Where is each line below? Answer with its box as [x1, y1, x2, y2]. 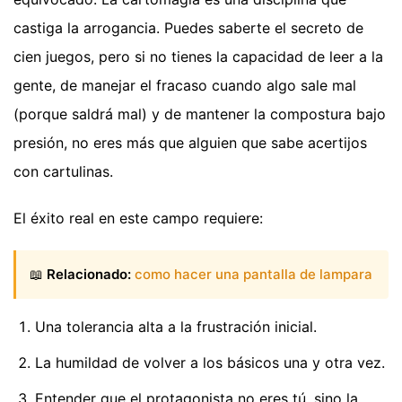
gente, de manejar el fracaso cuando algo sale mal [13, 75, 356, 94]
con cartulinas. [13, 162, 113, 180]
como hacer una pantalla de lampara [135, 265, 372, 283]
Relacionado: [47, 265, 131, 283]
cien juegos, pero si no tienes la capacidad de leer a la [13, 47, 383, 66]
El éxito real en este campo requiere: [13, 208, 263, 227]
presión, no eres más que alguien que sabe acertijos [13, 133, 367, 152]
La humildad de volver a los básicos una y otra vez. [35, 354, 385, 372]
